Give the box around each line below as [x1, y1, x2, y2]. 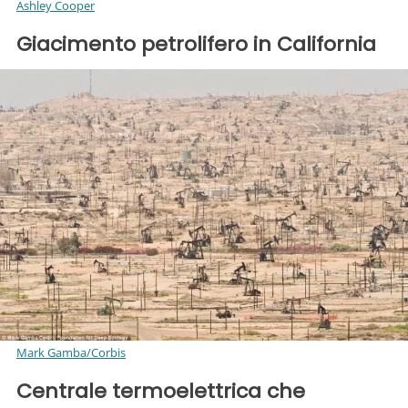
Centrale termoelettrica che [16, 376, 305, 405]
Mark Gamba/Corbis [16, 343, 126, 361]
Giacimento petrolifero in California [16, 29, 376, 58]
